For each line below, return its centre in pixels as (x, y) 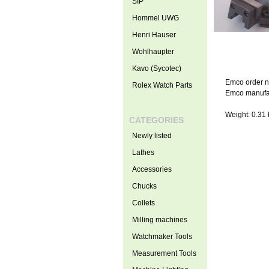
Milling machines (159, 220)
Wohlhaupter (153, 52)
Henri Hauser (154, 35)
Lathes (143, 153)
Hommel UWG (155, 18)
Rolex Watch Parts (162, 85)
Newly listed (152, 136)
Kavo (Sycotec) (156, 68)
